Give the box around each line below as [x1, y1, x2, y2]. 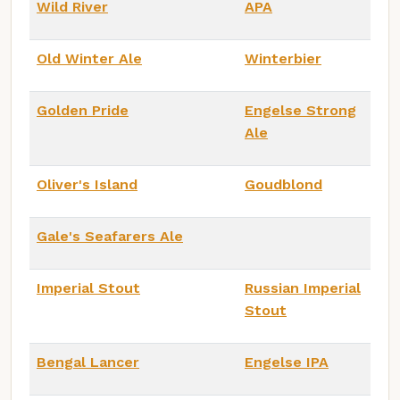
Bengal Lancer [37, 353, 139, 371]
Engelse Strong [245, 101, 356, 119]
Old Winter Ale [37, 49, 142, 67]
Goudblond [245, 175, 322, 193]
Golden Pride [37, 101, 129, 119]
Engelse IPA [245, 353, 329, 371]
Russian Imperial [245, 279, 361, 296]
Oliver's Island [37, 175, 137, 193]
